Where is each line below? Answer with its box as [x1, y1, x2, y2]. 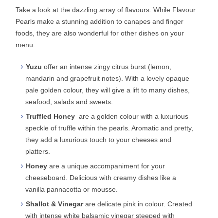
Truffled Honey [26, 112, 79, 120]
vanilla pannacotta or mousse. [25, 185, 118, 193]
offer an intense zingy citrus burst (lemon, [44, 62, 172, 71]
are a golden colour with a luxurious [79, 112, 189, 120]
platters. [25, 147, 51, 155]
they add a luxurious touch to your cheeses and [25, 135, 172, 144]
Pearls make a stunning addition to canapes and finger [16, 17, 184, 25]
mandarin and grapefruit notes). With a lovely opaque [25, 74, 190, 82]
